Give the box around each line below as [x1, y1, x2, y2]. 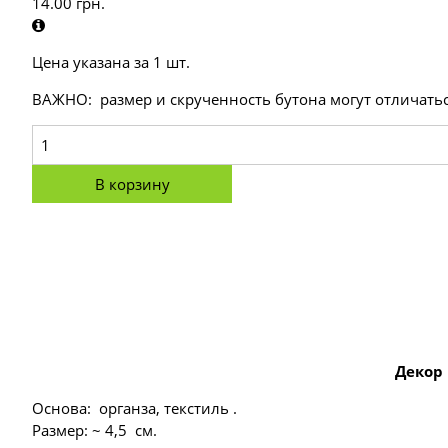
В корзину [94, 174, 170, 194]
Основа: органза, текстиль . [32, 398, 237, 418]
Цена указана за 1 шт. [32, 52, 190, 72]
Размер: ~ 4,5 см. [32, 420, 157, 440]
